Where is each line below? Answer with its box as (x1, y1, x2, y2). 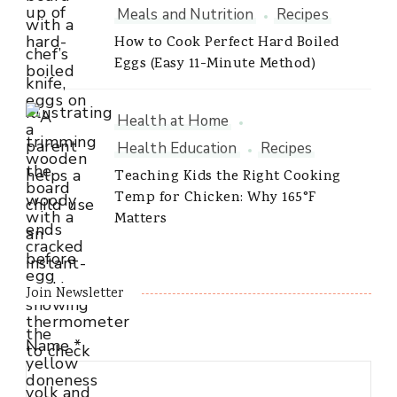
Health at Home (117, 111, 230, 132)
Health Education (117, 138, 237, 160)
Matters (114, 209, 167, 231)
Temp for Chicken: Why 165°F (114, 188, 316, 210)
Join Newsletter (26, 284, 124, 305)
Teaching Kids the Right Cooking (114, 167, 341, 189)
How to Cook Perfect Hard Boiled (114, 33, 339, 55)
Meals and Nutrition (117, 4, 253, 26)
